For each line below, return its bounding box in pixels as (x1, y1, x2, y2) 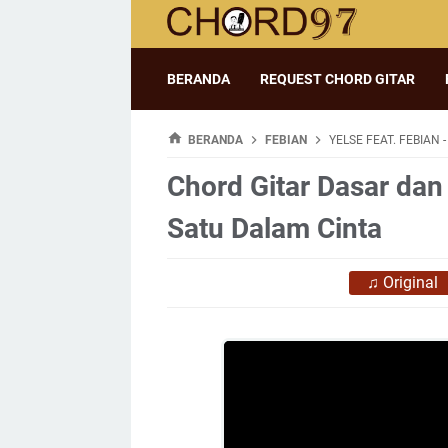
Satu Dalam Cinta (167, 211, 382, 245)
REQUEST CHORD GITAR (260, 71, 415, 87)
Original (383, 272, 438, 292)
